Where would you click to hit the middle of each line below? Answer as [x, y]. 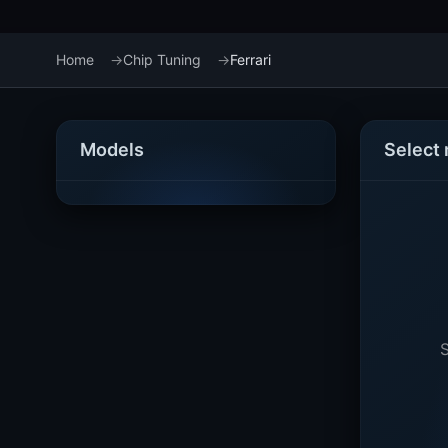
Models [112, 149]
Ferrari [250, 59]
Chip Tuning [162, 59]
